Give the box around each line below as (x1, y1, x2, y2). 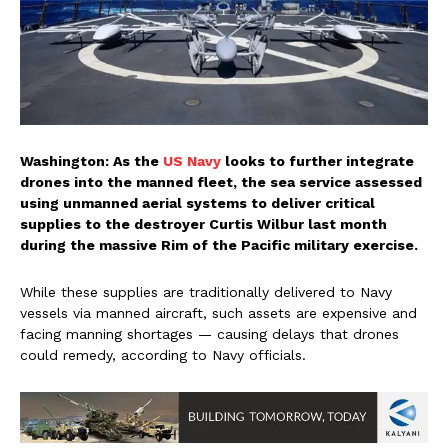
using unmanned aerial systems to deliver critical (20, 195, 375, 212)
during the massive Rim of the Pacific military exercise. (20, 237, 418, 254)
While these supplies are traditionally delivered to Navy (20, 284, 392, 301)
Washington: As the (20, 153, 163, 170)
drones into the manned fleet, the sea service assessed (20, 174, 422, 191)
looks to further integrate (221, 153, 414, 170)
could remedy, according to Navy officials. (20, 347, 306, 364)
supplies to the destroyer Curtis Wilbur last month (20, 216, 387, 233)
